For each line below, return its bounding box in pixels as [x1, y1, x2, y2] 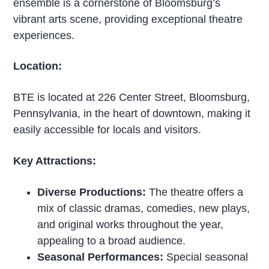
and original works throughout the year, [37, 219, 224, 231]
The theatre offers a [146, 186, 244, 199]
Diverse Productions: [37, 186, 147, 199]
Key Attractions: [13, 155, 97, 168]
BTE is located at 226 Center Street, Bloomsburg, [13, 91, 250, 104]
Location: [13, 60, 62, 73]
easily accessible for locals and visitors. [13, 124, 202, 136]
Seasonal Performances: [37, 251, 164, 264]
